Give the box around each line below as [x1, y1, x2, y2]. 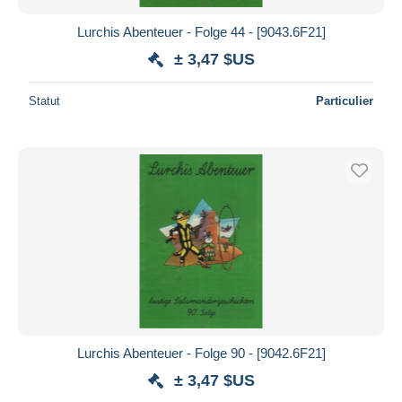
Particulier [316, 93, 373, 108]
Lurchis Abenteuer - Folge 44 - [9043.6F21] [76, 23, 326, 39]
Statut [29, 93, 60, 108]
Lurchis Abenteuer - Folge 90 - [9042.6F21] [76, 345, 326, 361]
